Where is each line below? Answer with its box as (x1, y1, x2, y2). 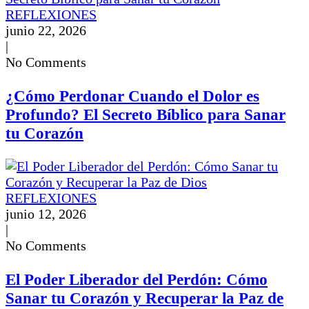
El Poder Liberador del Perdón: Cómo (6, 270, 268, 288)
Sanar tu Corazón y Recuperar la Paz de (6, 288, 283, 307)
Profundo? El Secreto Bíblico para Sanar (6, 105, 286, 123)
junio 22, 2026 (6, 23, 86, 39)
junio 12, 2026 (6, 206, 86, 222)
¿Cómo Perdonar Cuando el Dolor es (6, 86, 259, 105)
